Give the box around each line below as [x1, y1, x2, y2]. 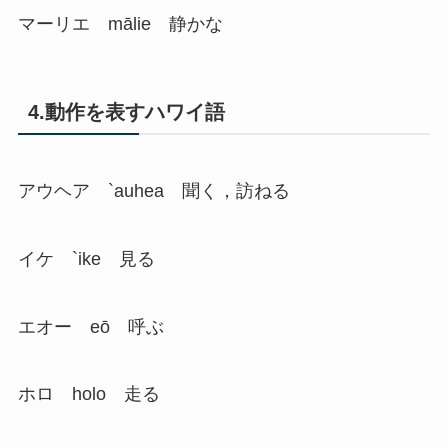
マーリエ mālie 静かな [17, 13, 223, 34]
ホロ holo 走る [17, 384, 160, 405]
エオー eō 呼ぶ [17, 316, 164, 337]
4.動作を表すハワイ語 [27, 100, 225, 123]
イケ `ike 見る [17, 248, 155, 269]
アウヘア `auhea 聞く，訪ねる [17, 180, 290, 201]
